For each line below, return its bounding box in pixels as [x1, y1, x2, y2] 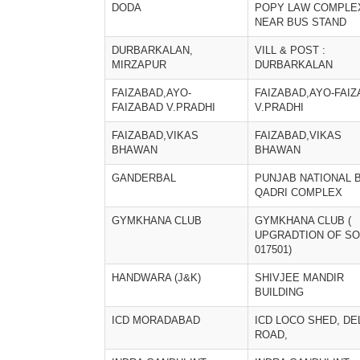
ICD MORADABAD [112, 314, 200, 326]
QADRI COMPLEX [255, 186, 342, 198]
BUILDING [255, 286, 304, 298]
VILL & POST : [255, 44, 325, 56]
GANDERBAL [112, 172, 176, 184]
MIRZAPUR [112, 59, 166, 71]
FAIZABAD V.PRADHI [112, 101, 215, 113]
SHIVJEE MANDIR [255, 272, 344, 284]
